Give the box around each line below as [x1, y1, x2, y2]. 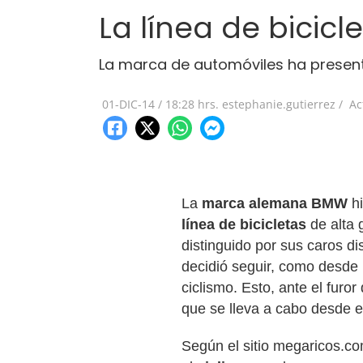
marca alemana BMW [202, 195, 348, 211]
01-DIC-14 [102, 96, 155, 112]
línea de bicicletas [181, 216, 306, 233]
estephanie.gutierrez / [222, 96, 343, 112]
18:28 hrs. [165, 96, 219, 112]
